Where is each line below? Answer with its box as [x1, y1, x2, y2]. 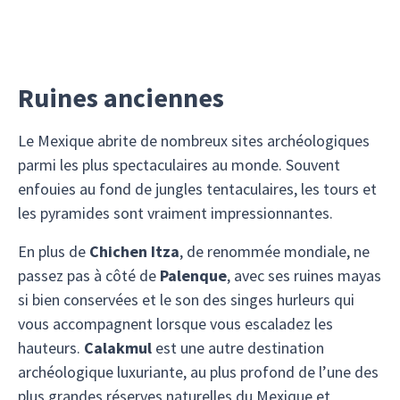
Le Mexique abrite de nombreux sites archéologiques [18, 130, 370, 151]
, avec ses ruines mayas [227, 265, 381, 286]
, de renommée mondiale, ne [179, 241, 370, 262]
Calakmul [84, 337, 152, 358]
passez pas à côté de [18, 265, 160, 286]
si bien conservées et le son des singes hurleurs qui [18, 289, 354, 310]
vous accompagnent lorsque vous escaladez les [18, 313, 333, 334]
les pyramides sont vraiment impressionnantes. [18, 203, 333, 223]
